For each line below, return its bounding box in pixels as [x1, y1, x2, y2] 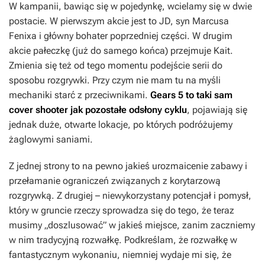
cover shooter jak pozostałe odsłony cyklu [9, 104, 187, 115]
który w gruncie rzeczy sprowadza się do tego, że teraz [9, 204, 234, 216]
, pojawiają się [187, 104, 247, 115]
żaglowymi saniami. [9, 133, 93, 145]
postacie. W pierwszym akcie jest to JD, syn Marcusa [9, 15, 229, 27]
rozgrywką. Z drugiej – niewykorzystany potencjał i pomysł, [9, 189, 251, 201]
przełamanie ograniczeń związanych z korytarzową [9, 174, 221, 186]
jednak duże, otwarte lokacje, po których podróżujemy [9, 118, 232, 130]
